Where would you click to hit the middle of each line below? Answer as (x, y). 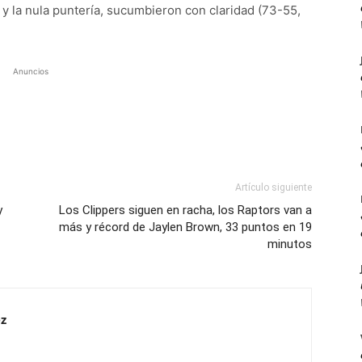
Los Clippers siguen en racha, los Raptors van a (185, 210)
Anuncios (31, 71)
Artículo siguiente (274, 187)
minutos (290, 244)
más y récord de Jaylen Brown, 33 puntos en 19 (185, 227)
